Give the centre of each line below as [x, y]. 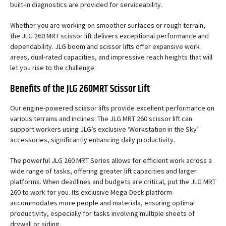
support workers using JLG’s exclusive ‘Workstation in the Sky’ [104, 129]
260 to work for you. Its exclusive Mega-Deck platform [91, 192]
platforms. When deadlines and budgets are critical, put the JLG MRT [113, 182]
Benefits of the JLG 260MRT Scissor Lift [80, 89]
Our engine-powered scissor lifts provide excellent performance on [112, 108]
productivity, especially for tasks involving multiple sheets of [102, 214]
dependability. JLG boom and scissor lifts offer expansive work [105, 47]
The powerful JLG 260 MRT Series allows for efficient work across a [111, 161]
